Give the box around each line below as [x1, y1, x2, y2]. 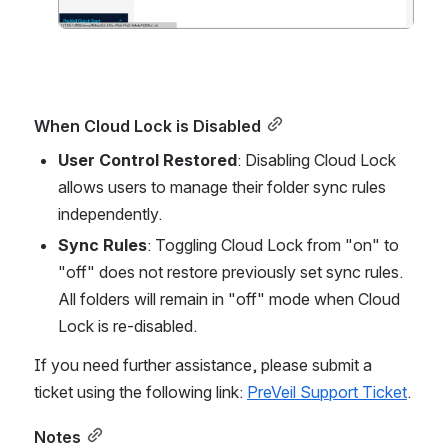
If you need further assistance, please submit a [34, 354, 372, 375]
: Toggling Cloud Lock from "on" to [147, 234, 399, 255]
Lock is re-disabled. [58, 315, 197, 336]
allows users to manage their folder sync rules [58, 176, 386, 197]
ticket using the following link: [34, 381, 247, 402]
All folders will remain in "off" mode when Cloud [58, 288, 400, 309]
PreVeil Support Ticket [247, 381, 407, 402]
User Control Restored [58, 149, 237, 170]
